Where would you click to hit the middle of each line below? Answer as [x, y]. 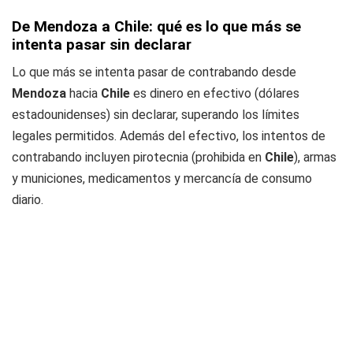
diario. [28, 200]
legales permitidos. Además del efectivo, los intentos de [169, 136]
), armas [315, 157]
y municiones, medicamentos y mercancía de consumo [162, 178]
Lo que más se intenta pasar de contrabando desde [154, 72]
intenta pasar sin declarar [102, 45]
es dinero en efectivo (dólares [215, 93]
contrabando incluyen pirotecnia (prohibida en [138, 157]
